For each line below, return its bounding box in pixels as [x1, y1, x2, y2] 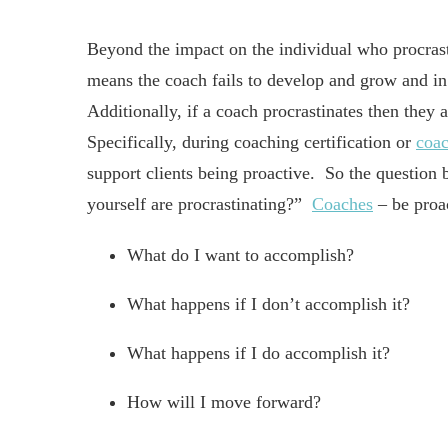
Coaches [312, 194, 373, 214]
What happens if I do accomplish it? [127, 343, 390, 363]
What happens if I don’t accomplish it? [127, 294, 410, 314]
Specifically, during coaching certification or [87, 132, 416, 152]
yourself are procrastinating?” [87, 194, 312, 214]
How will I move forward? [127, 392, 321, 412]
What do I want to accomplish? [127, 245, 354, 265]
